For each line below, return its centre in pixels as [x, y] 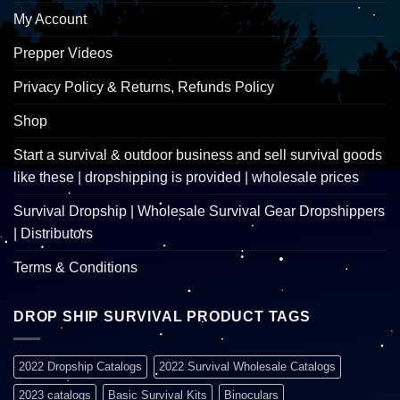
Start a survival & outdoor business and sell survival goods [198, 154]
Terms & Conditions [75, 267]
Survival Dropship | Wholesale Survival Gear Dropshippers [199, 211]
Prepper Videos [63, 53]
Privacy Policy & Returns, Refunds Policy [144, 87]
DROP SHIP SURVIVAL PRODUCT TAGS [162, 316]
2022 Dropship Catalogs [80, 366]
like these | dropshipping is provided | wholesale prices [186, 177]
